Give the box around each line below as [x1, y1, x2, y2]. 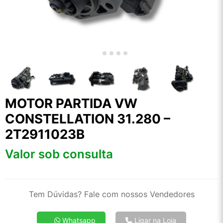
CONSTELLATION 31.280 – [5, 111, 170, 127]
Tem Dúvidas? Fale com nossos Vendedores [28, 189, 195, 200]
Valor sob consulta [5, 147, 113, 162]
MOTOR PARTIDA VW [5, 96, 137, 111]
